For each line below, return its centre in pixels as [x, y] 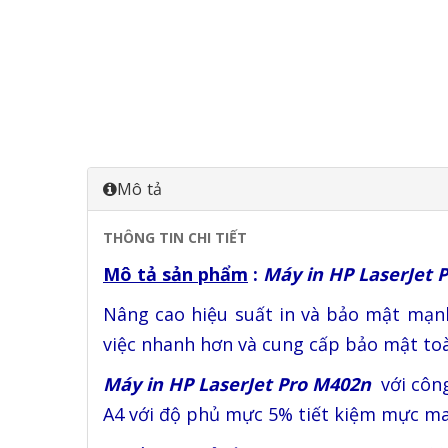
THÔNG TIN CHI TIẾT [175, 237]
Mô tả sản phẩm [175, 274]
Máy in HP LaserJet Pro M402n [239, 384]
